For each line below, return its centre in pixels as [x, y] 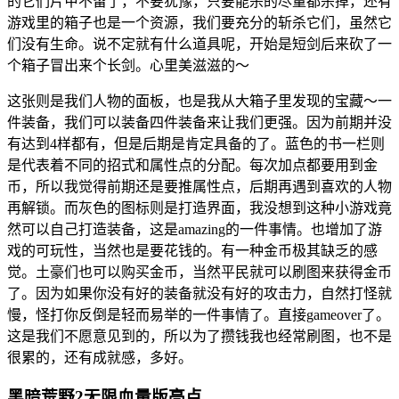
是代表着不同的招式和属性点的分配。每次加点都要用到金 [192, 165]
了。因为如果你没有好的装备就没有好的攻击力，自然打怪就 [199, 293]
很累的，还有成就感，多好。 [100, 357]
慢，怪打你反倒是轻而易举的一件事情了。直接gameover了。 [199, 314]
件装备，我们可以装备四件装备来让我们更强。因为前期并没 [199, 122]
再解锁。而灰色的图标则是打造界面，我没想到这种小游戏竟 [199, 208]
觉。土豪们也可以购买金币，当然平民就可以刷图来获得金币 [199, 272]
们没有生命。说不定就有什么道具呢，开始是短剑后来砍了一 [199, 44]
